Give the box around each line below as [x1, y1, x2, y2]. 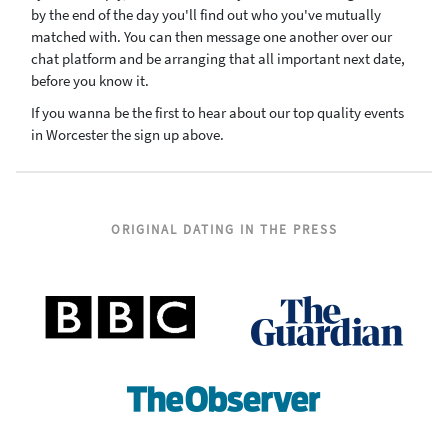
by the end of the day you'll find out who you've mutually [31, 5, 381, 24]
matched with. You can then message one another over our [31, 27, 392, 46]
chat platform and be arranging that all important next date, [31, 49, 405, 68]
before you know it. [31, 71, 149, 90]
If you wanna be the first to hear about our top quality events [31, 103, 404, 122]
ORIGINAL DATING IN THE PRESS [110, 221, 338, 238]
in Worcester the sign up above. [31, 125, 227, 144]
